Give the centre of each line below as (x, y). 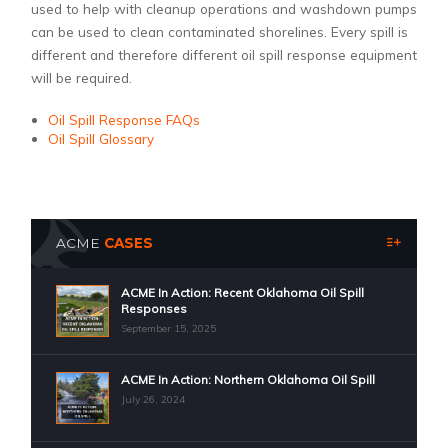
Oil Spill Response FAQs (123, 119)
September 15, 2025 (169, 328)
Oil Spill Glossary (100, 138)
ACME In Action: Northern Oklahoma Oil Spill (248, 379)
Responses (154, 308)
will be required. (81, 78)
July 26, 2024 (153, 399)
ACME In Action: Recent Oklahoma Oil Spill (243, 292)
